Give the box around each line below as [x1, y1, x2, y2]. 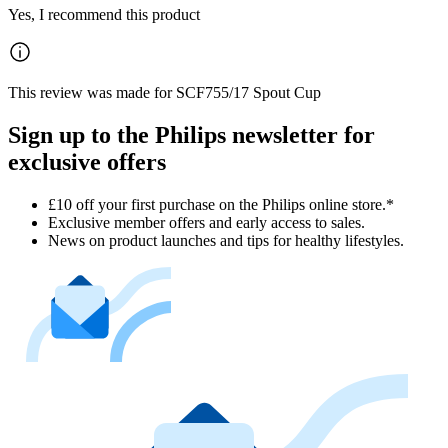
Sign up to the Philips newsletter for [8, 122, 375, 149]
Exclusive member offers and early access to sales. [48, 213, 365, 231]
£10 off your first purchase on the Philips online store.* [48, 195, 394, 213]
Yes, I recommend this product [8, 6, 200, 24]
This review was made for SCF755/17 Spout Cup [8, 84, 321, 102]
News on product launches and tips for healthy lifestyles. [48, 231, 404, 249]
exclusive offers [8, 149, 166, 176]
